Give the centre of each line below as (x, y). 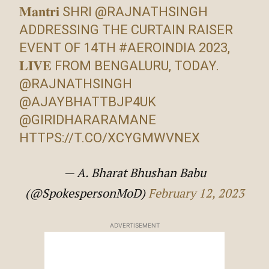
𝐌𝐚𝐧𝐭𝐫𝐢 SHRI (57, 11)
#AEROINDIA (158, 47)
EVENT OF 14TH (69, 47)
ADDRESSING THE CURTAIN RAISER (126, 29)
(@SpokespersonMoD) (86, 193)
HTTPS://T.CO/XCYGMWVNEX (110, 138)
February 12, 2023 (196, 193)
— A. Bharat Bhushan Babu (134, 172)
